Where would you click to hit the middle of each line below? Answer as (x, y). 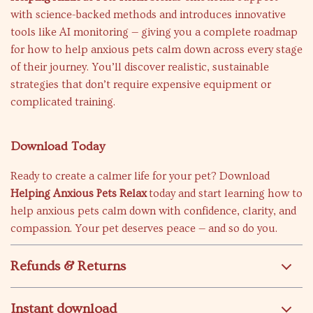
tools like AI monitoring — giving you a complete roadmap (154, 32)
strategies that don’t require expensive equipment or (141, 85)
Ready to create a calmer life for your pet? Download (140, 176)
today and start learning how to (225, 194)
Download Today (58, 146)
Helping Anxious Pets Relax (79, 194)
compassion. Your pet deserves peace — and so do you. (144, 228)
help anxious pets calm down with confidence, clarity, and (153, 211)
